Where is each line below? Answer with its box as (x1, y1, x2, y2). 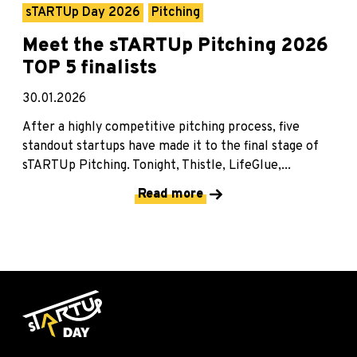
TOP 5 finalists (22, 57, 157, 81)
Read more (138, 186, 203, 203)
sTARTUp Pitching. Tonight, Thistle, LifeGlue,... (22, 158, 291, 175)
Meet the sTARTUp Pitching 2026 (22, 34, 328, 59)
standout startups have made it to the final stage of (22, 139, 319, 155)
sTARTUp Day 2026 (25, 5, 140, 22)
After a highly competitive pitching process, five (22, 120, 300, 136)
